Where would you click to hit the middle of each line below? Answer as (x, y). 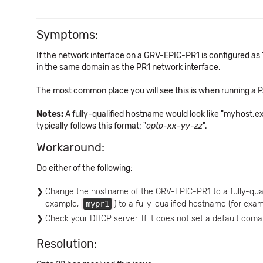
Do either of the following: (85, 168)
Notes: (50, 114)
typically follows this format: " (91, 126)
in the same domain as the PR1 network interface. (129, 67)
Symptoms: (67, 35)
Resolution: (67, 244)
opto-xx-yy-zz (174, 126)
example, (63, 204)
